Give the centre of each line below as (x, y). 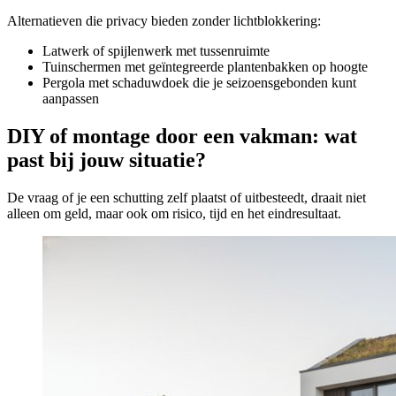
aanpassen (71, 99)
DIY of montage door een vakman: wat (182, 136)
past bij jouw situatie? (107, 160)
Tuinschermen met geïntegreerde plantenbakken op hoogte (205, 67)
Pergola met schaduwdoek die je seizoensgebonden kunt (199, 83)
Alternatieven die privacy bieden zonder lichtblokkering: (164, 21)
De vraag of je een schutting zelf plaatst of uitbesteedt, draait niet (187, 197)
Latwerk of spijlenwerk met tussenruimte (156, 51)
